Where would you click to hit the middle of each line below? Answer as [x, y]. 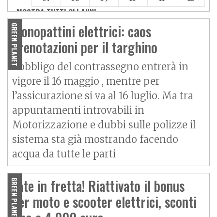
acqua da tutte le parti [64, 154]
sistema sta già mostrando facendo [95, 139]
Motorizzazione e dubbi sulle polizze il [104, 125]
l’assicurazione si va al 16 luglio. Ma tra [103, 96]
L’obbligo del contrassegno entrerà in [100, 67]
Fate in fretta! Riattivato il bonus [98, 186]
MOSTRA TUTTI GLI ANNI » [59, 13]
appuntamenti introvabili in [78, 110]
